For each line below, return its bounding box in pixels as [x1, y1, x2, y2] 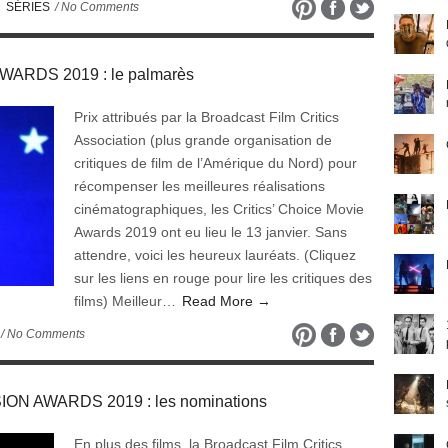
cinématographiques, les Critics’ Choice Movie [74, 201, 364, 217]
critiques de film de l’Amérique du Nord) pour [74, 155, 357, 171]
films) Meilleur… [74, 293, 180, 309]
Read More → [182, 293, 271, 309]
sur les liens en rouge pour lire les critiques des [74, 270, 372, 286]
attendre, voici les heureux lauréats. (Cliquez [74, 247, 356, 263]
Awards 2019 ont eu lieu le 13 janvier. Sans [74, 224, 347, 240]
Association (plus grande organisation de [74, 132, 332, 148]
